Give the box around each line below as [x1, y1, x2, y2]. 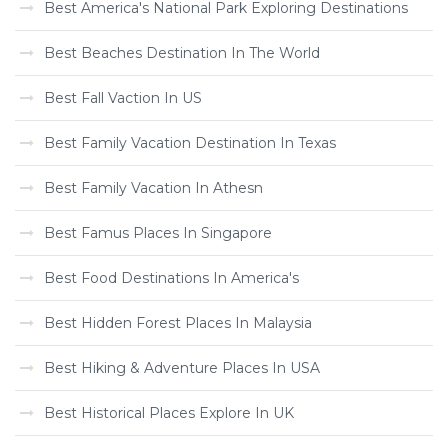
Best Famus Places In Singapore [44, 224, 272, 242]
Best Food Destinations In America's [44, 269, 299, 287]
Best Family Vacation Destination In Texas [44, 134, 336, 152]
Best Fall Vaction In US [44, 89, 202, 107]
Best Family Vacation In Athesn [44, 179, 263, 197]
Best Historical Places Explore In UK [44, 404, 294, 422]
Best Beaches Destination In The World [44, 44, 320, 62]
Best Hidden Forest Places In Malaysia [44, 314, 312, 332]
